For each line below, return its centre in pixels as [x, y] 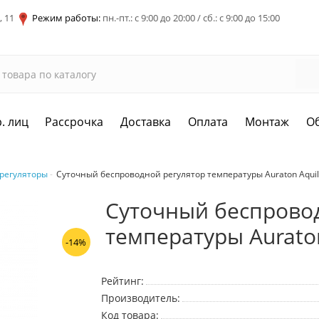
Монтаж [267, 122]
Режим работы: [66, 18]
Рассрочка [74, 122]
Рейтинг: [122, 281]
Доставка [146, 122]
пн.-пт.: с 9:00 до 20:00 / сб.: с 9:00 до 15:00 [190, 18]
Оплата [208, 122]
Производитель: [140, 298]
